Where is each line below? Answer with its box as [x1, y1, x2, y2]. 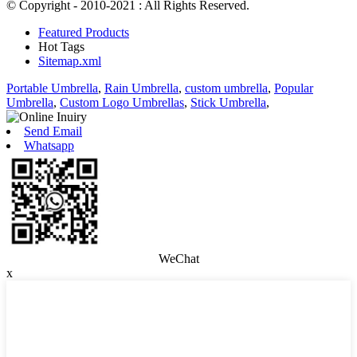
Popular [274, 81, 313, 96]
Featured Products [38, 25, 129, 40]
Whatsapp [24, 139, 74, 153]
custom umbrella [185, 81, 268, 96]
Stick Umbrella [190, 96, 266, 110]
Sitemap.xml [38, 54, 101, 69]
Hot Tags [38, 40, 84, 54]
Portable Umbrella [6, 81, 98, 96]
